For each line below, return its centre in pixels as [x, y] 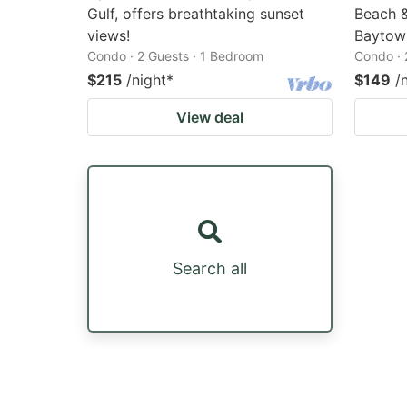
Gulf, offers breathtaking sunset [196, 14]
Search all [210, 268]
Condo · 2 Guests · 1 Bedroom [175, 56]
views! [109, 35]
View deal [210, 117]
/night [146, 80]
